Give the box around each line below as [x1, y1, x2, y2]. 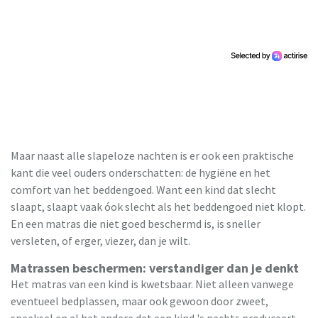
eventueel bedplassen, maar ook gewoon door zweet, [11, 294, 268, 309]
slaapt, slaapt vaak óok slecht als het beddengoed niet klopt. [11, 199, 306, 214]
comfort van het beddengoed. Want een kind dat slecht [11, 182, 276, 197]
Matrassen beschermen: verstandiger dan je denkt [11, 260, 299, 277]
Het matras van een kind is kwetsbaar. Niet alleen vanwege [11, 277, 294, 292]
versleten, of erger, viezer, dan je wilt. [11, 234, 190, 248]
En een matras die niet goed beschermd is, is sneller [11, 216, 261, 231]
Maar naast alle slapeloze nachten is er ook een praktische [11, 148, 294, 163]
